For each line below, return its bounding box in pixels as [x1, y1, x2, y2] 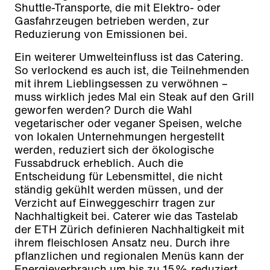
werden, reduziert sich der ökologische [14, 142, 214, 158]
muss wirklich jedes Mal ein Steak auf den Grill [14, 89, 254, 105]
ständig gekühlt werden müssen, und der [14, 181, 224, 198]
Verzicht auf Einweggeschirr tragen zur [14, 195, 215, 211]
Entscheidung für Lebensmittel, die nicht [14, 168, 222, 184]
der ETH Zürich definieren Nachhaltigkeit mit [14, 221, 244, 237]
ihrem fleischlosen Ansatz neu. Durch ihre [14, 234, 230, 251]
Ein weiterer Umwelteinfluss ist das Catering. [14, 49, 243, 65]
